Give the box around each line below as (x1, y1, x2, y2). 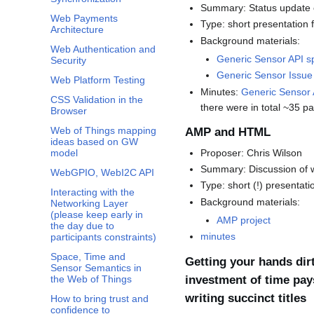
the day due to (50, 220, 114, 232)
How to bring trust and (50, 293, 149, 305)
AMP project (216, 214, 271, 226)
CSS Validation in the (50, 94, 143, 106)
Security (50, 55, 86, 67)
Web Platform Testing (50, 74, 145, 86)
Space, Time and (50, 251, 125, 263)
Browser (50, 105, 87, 117)
